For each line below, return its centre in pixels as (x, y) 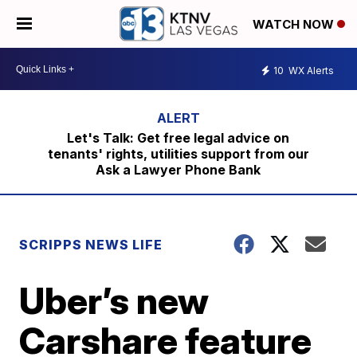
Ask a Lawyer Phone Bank (178, 170)
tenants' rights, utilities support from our (178, 154)
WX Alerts (310, 70)
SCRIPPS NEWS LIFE (91, 245)
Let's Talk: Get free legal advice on (178, 138)
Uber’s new (114, 300)
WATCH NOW (295, 25)
